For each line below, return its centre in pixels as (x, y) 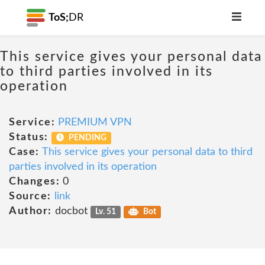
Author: (30, 211)
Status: (29, 137)
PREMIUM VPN (95, 122)
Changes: (34, 182)
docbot (71, 211)
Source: (30, 196)
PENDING (87, 138)
